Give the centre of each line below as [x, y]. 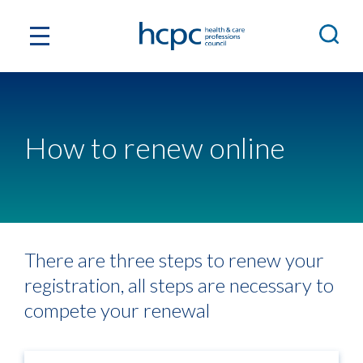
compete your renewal [117, 310]
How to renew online [155, 147]
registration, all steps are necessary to [179, 285]
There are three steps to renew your [174, 260]
